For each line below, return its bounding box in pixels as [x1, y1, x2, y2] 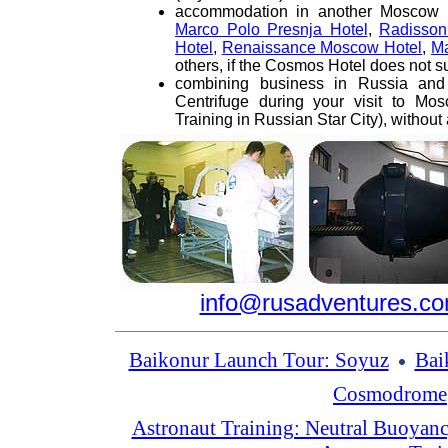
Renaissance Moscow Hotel [221, 39, 423, 56]
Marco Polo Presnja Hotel [175, 21, 368, 38]
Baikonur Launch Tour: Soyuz [128, 349, 389, 371]
